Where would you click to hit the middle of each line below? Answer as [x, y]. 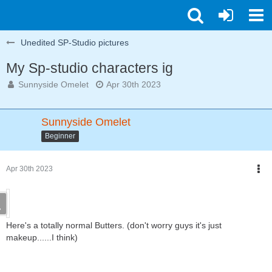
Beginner [60, 136]
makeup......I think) [42, 237]
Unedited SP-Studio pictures [75, 42]
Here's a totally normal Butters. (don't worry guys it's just [114, 225]
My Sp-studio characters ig [90, 68]
